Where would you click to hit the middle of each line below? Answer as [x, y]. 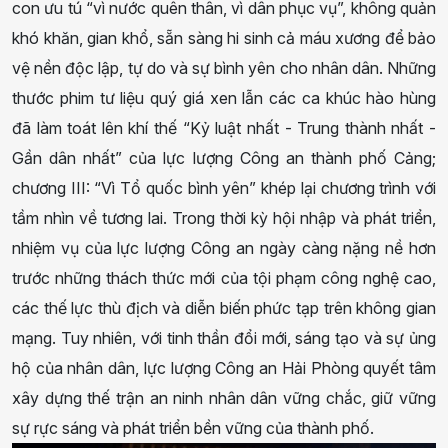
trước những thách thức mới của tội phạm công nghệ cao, [224, 277]
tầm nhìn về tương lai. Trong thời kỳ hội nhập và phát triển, [224, 217]
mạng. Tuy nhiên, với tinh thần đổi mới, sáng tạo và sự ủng [224, 337]
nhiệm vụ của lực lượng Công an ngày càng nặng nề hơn [224, 247]
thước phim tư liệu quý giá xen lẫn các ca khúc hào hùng [224, 97]
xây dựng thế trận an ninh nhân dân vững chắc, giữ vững [224, 397]
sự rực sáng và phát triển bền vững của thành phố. [195, 427]
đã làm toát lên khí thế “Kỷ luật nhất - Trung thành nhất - [224, 127]
